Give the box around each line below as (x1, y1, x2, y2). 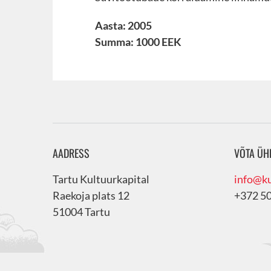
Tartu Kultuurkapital (53, 172, 149, 186)
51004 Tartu (53, 205, 110, 218)
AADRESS (53, 145, 90, 161)
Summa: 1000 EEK (95, 35, 181, 48)
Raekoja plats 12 (53, 189, 129, 202)
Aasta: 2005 (95, 19, 152, 32)
